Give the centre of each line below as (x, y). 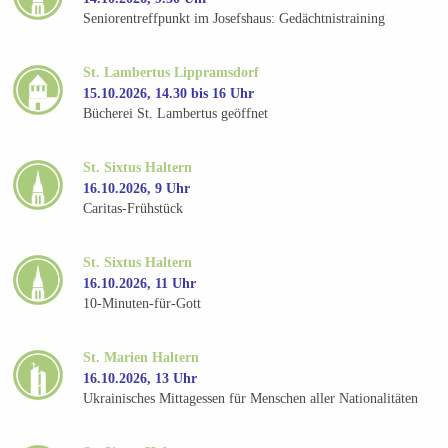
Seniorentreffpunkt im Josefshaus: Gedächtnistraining (234, 19)
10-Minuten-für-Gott (142, 304)
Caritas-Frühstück (133, 209)
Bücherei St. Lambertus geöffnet (176, 114)
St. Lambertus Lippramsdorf (171, 72)
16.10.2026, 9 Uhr (137, 188)
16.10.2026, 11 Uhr (140, 283)
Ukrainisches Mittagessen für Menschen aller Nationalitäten (251, 399)
